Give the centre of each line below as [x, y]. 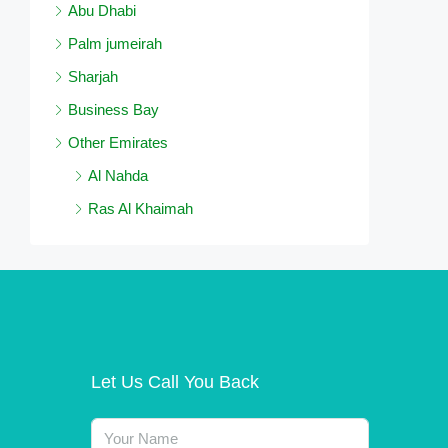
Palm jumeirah [115, 44]
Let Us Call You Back [174, 382]
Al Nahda [118, 176]
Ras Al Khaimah [140, 209]
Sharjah [93, 77]
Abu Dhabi [102, 11]
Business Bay [113, 110]
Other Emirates [118, 143]
